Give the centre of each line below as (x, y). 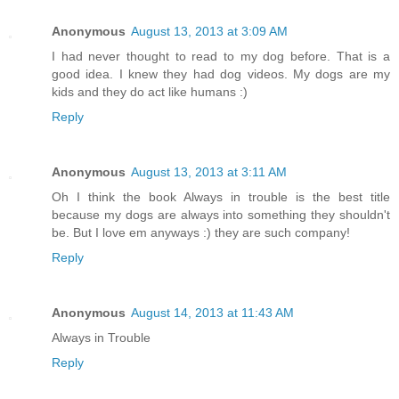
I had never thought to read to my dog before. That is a (221, 56)
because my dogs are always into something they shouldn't (221, 214)
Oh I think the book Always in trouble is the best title (221, 196)
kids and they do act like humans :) (150, 91)
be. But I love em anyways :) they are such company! (201, 232)
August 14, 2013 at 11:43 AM (212, 312)
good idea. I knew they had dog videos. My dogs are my (221, 73)
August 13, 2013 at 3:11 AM (209, 171)
